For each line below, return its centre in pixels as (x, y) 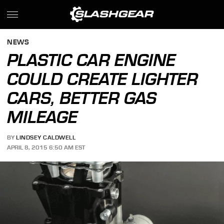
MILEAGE (42, 117)
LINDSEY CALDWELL (46, 138)
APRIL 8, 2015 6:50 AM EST (46, 147)
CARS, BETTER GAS (82, 98)
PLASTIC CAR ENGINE (91, 60)
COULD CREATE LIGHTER (103, 79)
